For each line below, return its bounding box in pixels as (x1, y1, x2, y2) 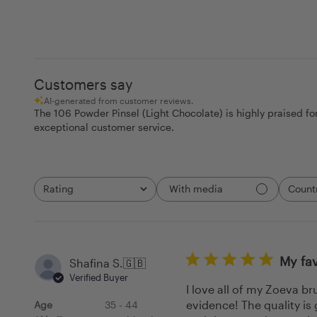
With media (169, 183, 223, 195)
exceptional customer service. (34, 120, 174, 133)
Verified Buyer (69, 271, 128, 283)
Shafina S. (69, 255, 123, 270)
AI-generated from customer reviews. (44, 95, 193, 105)
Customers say (34, 75, 133, 93)
